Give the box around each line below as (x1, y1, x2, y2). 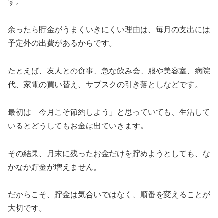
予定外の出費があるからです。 (8, 39, 117, 48)
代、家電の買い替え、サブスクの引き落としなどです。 (8, 80, 202, 89)
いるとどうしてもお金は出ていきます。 (8, 121, 148, 130)
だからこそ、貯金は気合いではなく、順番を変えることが (8, 190, 210, 199)
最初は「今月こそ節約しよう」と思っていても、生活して (8, 108, 210, 116)
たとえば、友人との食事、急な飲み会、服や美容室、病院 (8, 66, 210, 75)
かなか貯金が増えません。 (8, 163, 101, 171)
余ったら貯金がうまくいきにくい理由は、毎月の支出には (8, 25, 210, 34)
